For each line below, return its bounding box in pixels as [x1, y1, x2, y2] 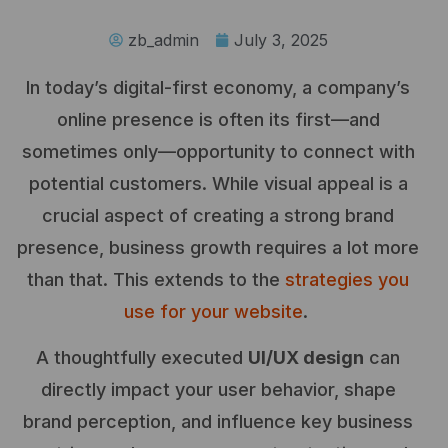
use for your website [123, 300, 303, 322]
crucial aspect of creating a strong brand [42, 204, 394, 226]
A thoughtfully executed [36, 347, 248, 369]
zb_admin [127, 29, 199, 50]
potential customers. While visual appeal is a [28, 172, 408, 194]
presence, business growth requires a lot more [17, 236, 419, 258]
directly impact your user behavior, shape [40, 379, 396, 401]
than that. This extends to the [27, 268, 285, 290]
